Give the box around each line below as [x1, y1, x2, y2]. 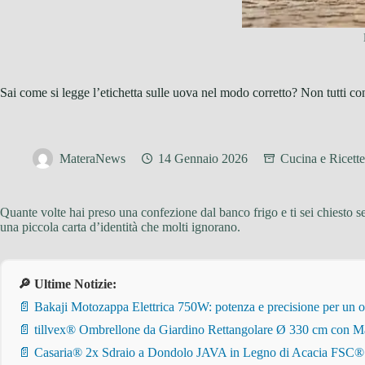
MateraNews [59, 152, 125, 166]
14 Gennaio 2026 [158, 152, 248, 166]
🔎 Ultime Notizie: [18, 277, 117, 291]
